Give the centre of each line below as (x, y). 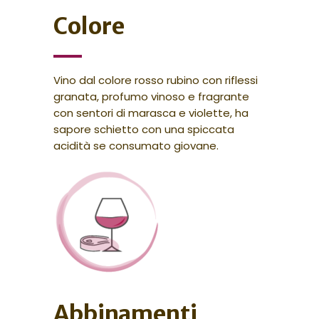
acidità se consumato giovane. (136, 146)
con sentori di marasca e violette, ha (151, 113)
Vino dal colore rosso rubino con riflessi (155, 80)
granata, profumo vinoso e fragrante (151, 97)
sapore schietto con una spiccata (143, 130)
